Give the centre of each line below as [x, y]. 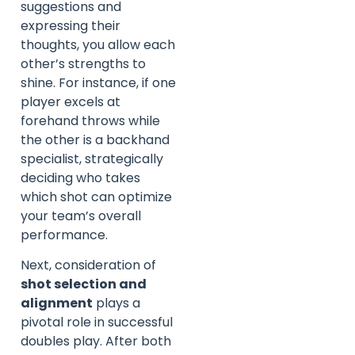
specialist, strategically [92, 158]
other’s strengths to [83, 63]
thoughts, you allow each [98, 44]
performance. [64, 235]
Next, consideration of [88, 265]
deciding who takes [80, 177]
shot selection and [84, 284]
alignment [57, 303]
